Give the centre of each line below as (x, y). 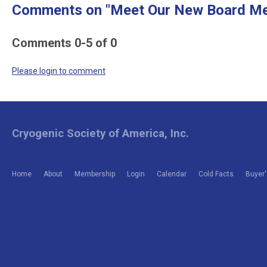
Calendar (172, 174)
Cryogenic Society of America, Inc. (100, 133)
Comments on (59, 10)
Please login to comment (59, 71)
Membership (95, 174)
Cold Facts (216, 174)
